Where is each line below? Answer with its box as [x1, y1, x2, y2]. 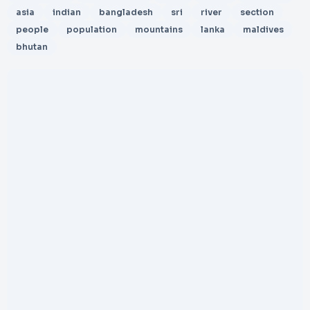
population [66, 24, 117, 35]
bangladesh [99, 7, 153, 17]
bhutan [16, 42, 48, 52]
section [240, 7, 274, 17]
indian [53, 7, 81, 17]
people [16, 24, 48, 35]
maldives [243, 24, 284, 35]
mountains [135, 24, 183, 35]
